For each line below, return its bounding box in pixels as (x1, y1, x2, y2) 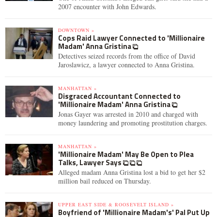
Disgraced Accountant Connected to (58, 91, 181, 102)
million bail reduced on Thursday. (58, 176, 151, 186)
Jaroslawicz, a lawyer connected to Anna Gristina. (58, 60, 195, 69)
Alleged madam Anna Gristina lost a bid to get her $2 (58, 168, 205, 177)
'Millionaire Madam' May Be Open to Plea (58, 149, 194, 160)
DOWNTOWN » (58, 27, 94, 33)
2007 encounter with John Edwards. (58, 2, 156, 11)
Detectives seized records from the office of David (58, 51, 195, 61)
